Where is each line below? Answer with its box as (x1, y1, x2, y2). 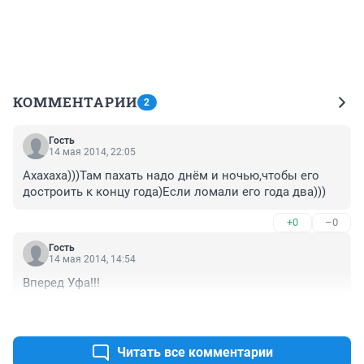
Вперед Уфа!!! (23, 275, 100, 290)
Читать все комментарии (117, 344, 273, 360)
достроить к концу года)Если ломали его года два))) (23, 184, 326, 199)
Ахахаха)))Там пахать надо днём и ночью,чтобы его (23, 167, 319, 183)
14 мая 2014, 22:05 (49, 145, 136, 158)
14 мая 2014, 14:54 (49, 253, 136, 265)
